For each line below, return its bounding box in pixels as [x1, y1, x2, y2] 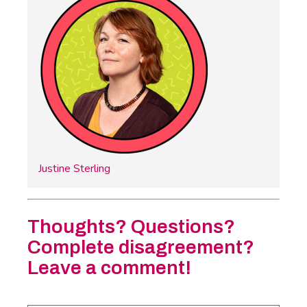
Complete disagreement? [27, 236, 254, 258]
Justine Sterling [38, 160, 110, 176]
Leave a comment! [27, 256, 191, 278]
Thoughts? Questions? [27, 215, 235, 237]
